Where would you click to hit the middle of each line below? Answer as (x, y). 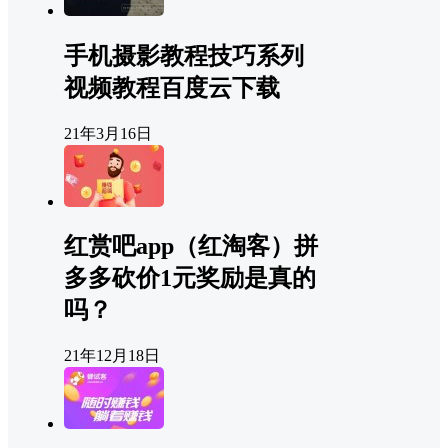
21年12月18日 (112, 356)
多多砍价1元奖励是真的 (190, 278)
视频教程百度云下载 (172, 87)
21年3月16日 (108, 133)
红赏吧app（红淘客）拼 (191, 246)
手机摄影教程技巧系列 (184, 55)
